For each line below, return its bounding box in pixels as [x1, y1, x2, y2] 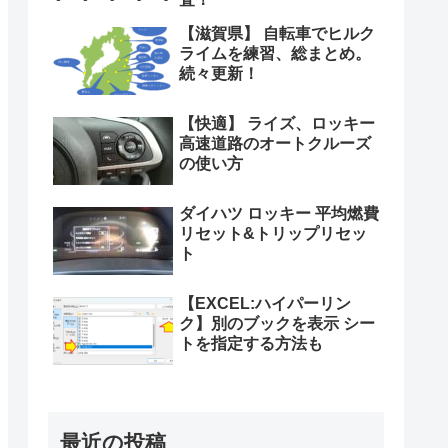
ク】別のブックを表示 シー [179, 315, 375, 333]
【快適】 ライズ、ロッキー [179, 115, 375, 133]
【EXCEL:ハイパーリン [179, 295, 351, 313]
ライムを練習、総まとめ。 [179, 45, 371, 63]
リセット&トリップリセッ [179, 225, 367, 243]
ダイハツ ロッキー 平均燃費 [179, 205, 379, 223]
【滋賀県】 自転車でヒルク [179, 25, 375, 43]
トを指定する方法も [179, 335, 323, 353]
